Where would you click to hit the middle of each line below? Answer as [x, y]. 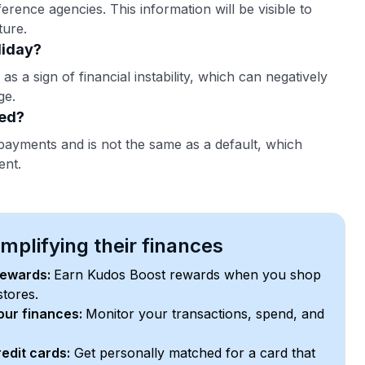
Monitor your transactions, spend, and [205, 314]
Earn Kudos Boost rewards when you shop [187, 275]
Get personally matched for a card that [193, 353]
